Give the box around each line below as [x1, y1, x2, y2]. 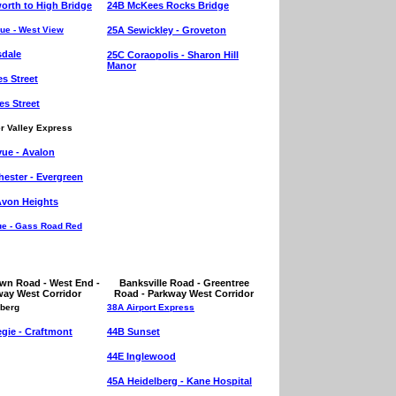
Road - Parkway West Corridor [114, 288, 254, 299]
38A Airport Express [107, 302, 194, 312]
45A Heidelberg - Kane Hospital [107, 376, 252, 386]
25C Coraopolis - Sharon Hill [107, 49, 239, 60]
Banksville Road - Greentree [118, 278, 249, 288]
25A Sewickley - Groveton [107, 25, 226, 35]
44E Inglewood [107, 351, 176, 362]
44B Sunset [107, 326, 160, 337]
